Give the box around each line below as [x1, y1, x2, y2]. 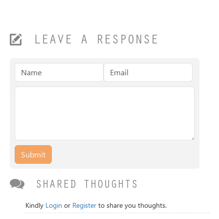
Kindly [25, 200, 45, 210]
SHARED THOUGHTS [35, 180, 138, 192]
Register [72, 200, 96, 210]
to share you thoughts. [96, 200, 167, 210]
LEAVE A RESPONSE [33, 35, 158, 48]
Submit [21, 149, 45, 160]
